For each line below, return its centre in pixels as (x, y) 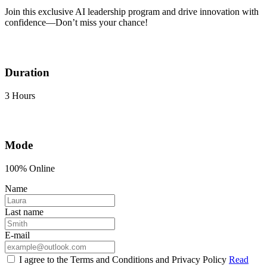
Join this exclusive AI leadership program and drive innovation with (132, 12)
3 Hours (20, 95)
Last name (24, 212)
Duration (27, 73)
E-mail (17, 235)
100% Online (30, 169)
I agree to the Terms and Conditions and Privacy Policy (124, 260)
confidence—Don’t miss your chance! (76, 23)
